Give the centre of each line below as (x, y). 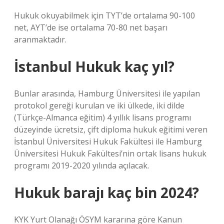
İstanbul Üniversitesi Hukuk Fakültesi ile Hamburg (108, 141)
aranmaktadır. (40, 39)
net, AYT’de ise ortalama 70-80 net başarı (91, 27)
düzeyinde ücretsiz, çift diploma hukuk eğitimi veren (111, 129)
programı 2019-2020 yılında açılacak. (81, 165)
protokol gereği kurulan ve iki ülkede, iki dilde (99, 105)
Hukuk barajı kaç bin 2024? (106, 192)
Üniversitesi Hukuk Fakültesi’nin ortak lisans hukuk (110, 153)
